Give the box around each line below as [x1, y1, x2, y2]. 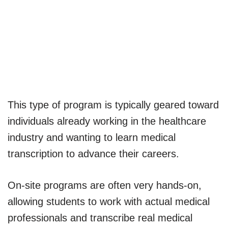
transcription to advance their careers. [8, 148, 179, 159]
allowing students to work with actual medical [8, 195, 210, 207]
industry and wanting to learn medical [8, 131, 176, 143]
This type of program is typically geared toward [8, 99, 219, 110]
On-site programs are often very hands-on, [8, 179, 202, 191]
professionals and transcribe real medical [8, 212, 192, 223]
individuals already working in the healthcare [8, 115, 206, 127]
